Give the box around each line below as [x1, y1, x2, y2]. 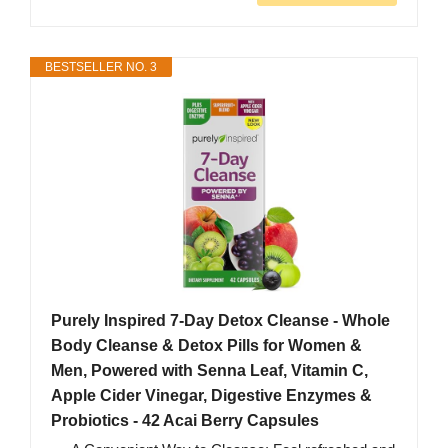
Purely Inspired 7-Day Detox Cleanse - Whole [51, 312, 390, 330]
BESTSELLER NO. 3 [45, 60, 157, 75]
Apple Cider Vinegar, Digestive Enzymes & [51, 387, 372, 405]
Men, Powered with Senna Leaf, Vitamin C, [51, 362, 368, 380]
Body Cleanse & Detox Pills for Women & [51, 337, 362, 355]
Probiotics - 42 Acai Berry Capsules [51, 412, 319, 430]
